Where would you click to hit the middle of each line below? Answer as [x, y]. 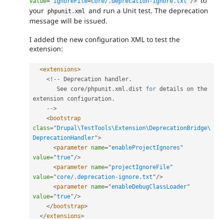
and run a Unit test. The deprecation [148, 11]
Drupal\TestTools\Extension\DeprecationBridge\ [134, 128]
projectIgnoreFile [141, 167]
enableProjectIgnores [146, 148]
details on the [182, 89]
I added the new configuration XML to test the [105, 40]
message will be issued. [68, 21]
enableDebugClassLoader [149, 187]
